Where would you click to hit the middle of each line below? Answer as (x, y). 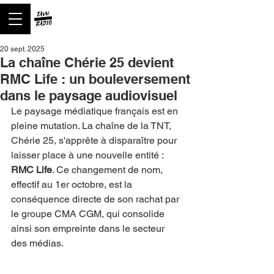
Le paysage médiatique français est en (96, 111)
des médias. (37, 243)
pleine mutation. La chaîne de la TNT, (92, 126)
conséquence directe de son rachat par (96, 199)
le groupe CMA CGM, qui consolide (89, 214)
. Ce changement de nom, (109, 170)
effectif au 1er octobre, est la (73, 184)
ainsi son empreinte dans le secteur (89, 228)
